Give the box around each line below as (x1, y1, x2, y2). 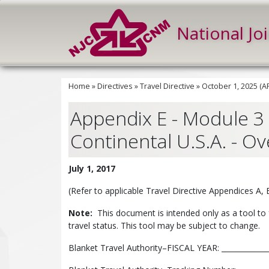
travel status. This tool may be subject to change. (68, 220, 260, 231)
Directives (97, 81, 133, 91)
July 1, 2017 (68, 163, 115, 174)
